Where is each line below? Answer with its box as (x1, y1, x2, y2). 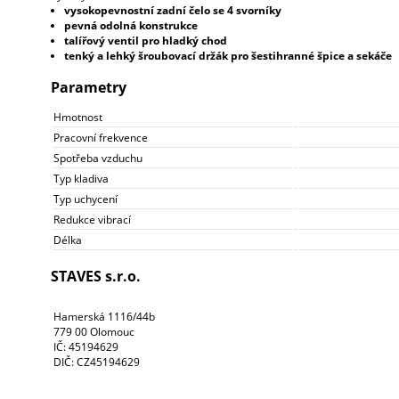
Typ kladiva (53, 170, 109, 186)
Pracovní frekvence (53, 129, 148, 145)
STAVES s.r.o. (50, 265, 141, 286)
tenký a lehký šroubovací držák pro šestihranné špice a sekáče (63, 47, 392, 63)
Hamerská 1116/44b (53, 308, 155, 324)
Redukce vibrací (53, 211, 131, 227)
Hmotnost (53, 109, 102, 125)
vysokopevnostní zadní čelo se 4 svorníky (63, 2, 281, 18)
